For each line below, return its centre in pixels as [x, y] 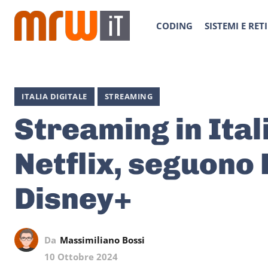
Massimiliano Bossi [102, 240]
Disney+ [73, 199]
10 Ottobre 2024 [81, 257]
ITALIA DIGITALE [54, 96]
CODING [174, 26]
